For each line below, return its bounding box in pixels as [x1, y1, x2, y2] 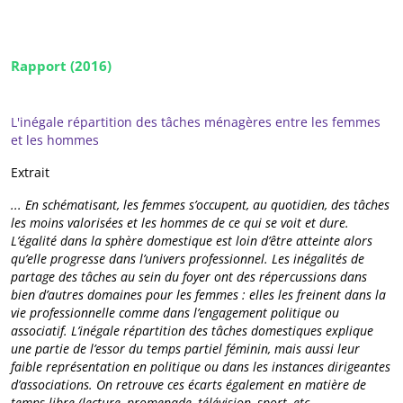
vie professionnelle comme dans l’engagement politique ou [11, 303, 339, 321]
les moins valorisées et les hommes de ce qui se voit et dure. [11, 213, 349, 231]
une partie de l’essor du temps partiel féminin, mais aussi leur [11, 339, 360, 357]
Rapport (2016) [11, 56, 112, 75]
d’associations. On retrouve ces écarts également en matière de [11, 375, 366, 393]
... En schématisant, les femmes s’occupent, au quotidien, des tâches [11, 195, 390, 213]
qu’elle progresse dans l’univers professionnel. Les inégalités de [11, 249, 364, 267]
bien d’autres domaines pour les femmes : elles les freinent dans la [11, 285, 386, 303]
